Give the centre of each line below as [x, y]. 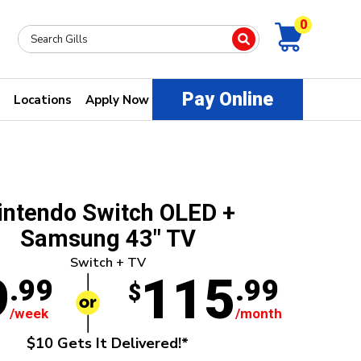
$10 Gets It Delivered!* [108, 344]
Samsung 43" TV [108, 239]
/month [258, 314]
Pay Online [228, 100]
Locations [43, 100]
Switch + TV [108, 263]
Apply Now [117, 100]
